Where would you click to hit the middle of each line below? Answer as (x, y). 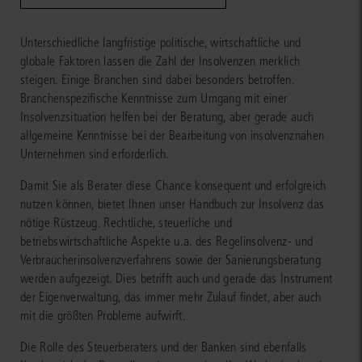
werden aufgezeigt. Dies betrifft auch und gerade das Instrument (177, 279)
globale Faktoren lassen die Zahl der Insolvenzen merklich (160, 61)
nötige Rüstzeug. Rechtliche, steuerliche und (126, 223)
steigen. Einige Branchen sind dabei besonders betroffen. (157, 80)
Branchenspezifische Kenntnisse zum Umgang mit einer (154, 99)
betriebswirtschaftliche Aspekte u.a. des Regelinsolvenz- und (167, 242)
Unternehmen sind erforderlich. (95, 154)
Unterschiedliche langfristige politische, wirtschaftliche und (161, 43)
